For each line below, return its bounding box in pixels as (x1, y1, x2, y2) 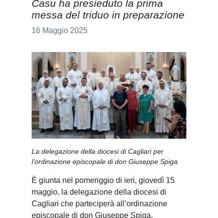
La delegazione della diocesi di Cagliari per (32, 147, 163, 156)
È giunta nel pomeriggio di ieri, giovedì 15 (32, 176, 175, 185)
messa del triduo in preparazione (32, 9, 184, 20)
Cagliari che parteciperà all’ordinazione (32, 200, 167, 208)
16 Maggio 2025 (32, 26, 88, 35)
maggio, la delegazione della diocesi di (32, 188, 166, 197)
